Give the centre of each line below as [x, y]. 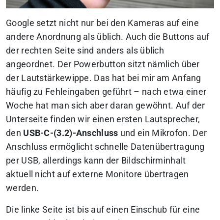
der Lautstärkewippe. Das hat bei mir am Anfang [104, 78]
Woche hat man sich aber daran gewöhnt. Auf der [106, 105]
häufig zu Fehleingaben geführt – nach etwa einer [106, 92]
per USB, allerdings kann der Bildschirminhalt [96, 160]
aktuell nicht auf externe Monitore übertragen [97, 174]
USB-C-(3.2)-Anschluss [71, 133]
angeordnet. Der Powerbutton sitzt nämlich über [103, 64]
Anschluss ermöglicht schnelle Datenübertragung [105, 147]
